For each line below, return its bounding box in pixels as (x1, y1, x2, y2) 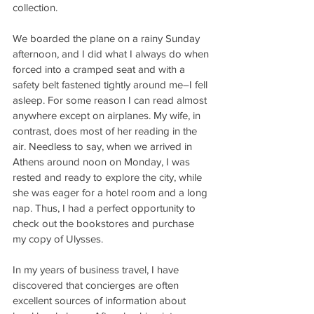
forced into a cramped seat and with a (13, 63, 188, 75)
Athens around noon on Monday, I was (13, 156, 193, 168)
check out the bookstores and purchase (13, 217, 197, 229)
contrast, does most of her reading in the (13, 125, 200, 137)
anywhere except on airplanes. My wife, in (13, 109, 203, 121)
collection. (13, 1, 57, 13)
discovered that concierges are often (13, 279, 182, 291)
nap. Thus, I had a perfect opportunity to (13, 202, 198, 214)
